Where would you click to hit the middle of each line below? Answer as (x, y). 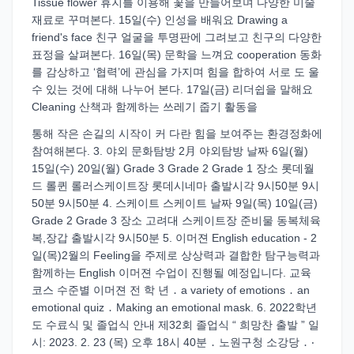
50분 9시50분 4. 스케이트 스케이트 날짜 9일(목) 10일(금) (175, 203)
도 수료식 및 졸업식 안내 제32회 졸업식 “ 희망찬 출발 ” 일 (175, 325)
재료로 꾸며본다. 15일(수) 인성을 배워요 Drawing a (160, 20)
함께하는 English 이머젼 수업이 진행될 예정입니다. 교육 (171, 273)
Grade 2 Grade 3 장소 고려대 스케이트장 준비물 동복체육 (176, 220)
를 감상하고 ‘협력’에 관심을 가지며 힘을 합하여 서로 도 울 (175, 72)
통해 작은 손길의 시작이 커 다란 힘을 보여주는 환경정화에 (177, 134)
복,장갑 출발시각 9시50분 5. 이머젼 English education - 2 (174, 238)
